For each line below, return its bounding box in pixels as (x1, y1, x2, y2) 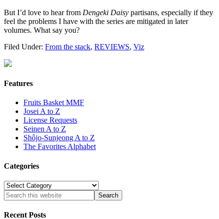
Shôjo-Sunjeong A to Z (23, 133, 95, 142)
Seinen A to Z (23, 125, 66, 133)
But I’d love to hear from (4, 8, 83, 17)
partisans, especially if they (129, 8, 213, 17)
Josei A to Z (23, 107, 60, 116)
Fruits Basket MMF (23, 98, 84, 107)
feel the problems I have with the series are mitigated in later (4, 17, 188, 25)
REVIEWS (94, 42, 130, 51)
